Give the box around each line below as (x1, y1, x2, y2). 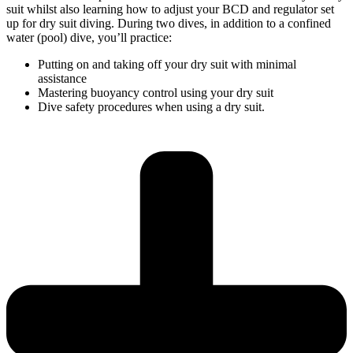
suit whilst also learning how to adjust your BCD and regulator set (6, 2, 334, 17)
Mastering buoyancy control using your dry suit (38, 86, 273, 100)
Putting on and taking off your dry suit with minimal (38, 58, 296, 72)
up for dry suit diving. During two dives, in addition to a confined (6, 17, 331, 31)
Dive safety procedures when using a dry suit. (38, 100, 265, 114)
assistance (38, 72, 87, 86)
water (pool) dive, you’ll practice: (6, 31, 172, 45)
